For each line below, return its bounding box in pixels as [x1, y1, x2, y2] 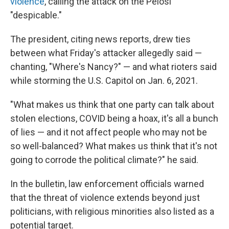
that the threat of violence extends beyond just [10, 192, 200, 203]
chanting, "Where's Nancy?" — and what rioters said [10, 61, 217, 72]
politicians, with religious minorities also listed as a [10, 206, 214, 217]
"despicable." [10, 10, 62, 20]
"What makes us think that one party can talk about [10, 99, 214, 110]
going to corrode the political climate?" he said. [10, 154, 198, 165]
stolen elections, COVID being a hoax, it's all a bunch [10, 113, 218, 124]
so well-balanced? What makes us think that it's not [10, 141, 217, 151]
